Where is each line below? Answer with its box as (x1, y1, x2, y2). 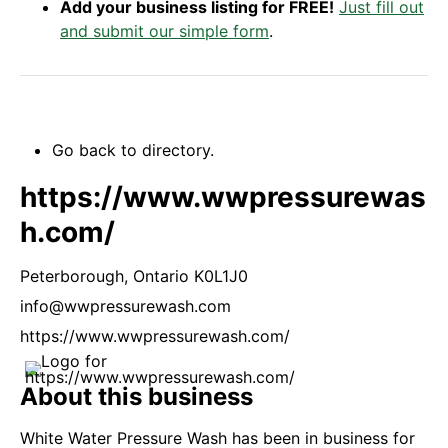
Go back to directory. (52, 140, 214, 160)
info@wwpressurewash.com (20, 296, 231, 316)
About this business (20, 382, 253, 411)
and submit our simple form (60, 21, 269, 41)
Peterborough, (20, 266, 128, 286)
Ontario (133, 266, 189, 286)
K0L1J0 (194, 266, 248, 286)
